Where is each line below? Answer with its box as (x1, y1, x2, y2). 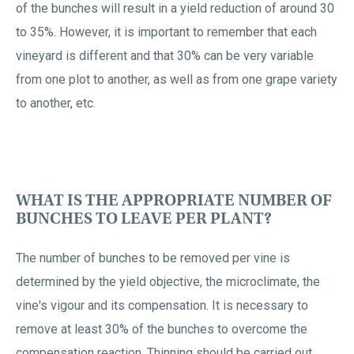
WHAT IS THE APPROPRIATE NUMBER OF (16, 190, 332, 210)
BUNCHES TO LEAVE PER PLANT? (16, 209, 272, 228)
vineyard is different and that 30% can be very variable (16, 48, 314, 63)
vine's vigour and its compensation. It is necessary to (16, 298, 308, 313)
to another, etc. (16, 96, 96, 111)
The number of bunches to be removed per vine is (16, 250, 290, 265)
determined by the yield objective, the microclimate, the (16, 274, 320, 289)
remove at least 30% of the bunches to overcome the (16, 322, 307, 337)
